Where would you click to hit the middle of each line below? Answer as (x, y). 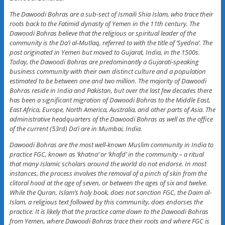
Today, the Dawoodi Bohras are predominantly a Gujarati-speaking (104, 62)
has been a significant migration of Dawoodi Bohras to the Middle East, (110, 100)
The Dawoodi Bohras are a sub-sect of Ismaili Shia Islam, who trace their (111, 14)
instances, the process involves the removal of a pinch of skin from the (108, 173)
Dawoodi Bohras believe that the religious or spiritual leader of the (102, 33)
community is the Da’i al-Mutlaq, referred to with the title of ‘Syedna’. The (111, 42)
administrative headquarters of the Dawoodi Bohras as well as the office (111, 119)
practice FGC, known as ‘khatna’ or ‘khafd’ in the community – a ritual (106, 154)
